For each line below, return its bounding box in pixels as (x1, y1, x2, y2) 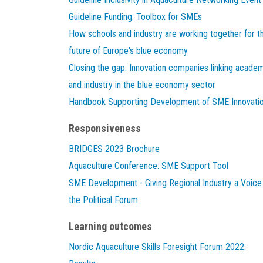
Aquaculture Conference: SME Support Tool (69, 160, 228, 171)
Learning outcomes (69, 220, 152, 232)
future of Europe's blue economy (69, 45, 188, 56)
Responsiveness (69, 122, 141, 134)
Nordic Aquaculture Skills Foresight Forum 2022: (69, 241, 246, 252)
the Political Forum (69, 194, 138, 205)
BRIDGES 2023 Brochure (69, 143, 160, 154)
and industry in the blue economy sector (69, 79, 215, 90)
